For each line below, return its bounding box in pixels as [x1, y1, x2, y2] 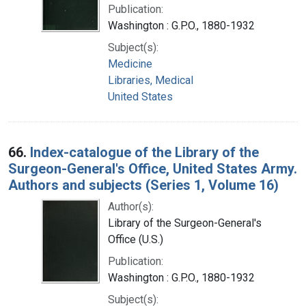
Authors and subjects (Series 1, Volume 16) [8, 176, 279, 193]
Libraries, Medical [108, 73, 193, 87]
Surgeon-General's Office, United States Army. [8, 160, 297, 177]
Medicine [108, 57, 152, 70]
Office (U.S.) [108, 232, 163, 246]
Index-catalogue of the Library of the [30, 143, 259, 161]
